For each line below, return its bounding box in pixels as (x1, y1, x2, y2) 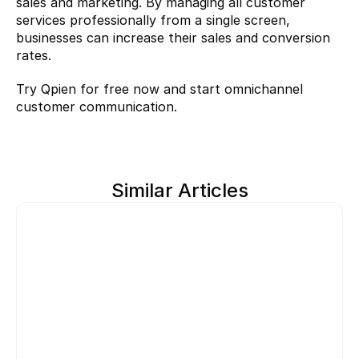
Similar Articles (111, 178, 248, 202)
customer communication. (16, 98, 177, 115)
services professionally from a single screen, (16, 11, 290, 28)
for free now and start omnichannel (80, 80, 303, 97)
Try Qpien (16, 80, 80, 97)
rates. (16, 46, 51, 63)
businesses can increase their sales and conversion (16, 29, 330, 46)
